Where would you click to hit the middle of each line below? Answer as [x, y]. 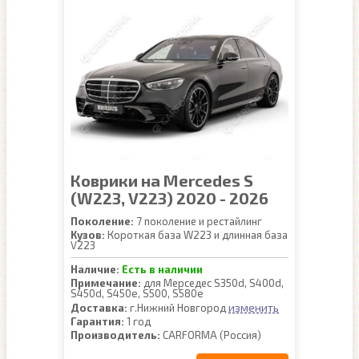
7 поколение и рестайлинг [198, 221]
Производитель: [115, 335]
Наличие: [95, 269]
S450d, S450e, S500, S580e [137, 293]
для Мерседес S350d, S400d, [212, 283]
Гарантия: [97, 321]
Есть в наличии [162, 269]
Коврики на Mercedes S [162, 180]
